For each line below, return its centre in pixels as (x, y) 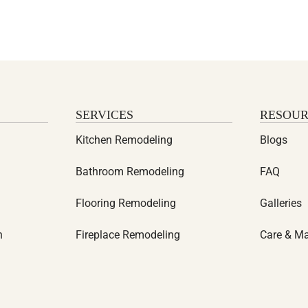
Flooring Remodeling (125, 203)
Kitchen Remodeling (124, 140)
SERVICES (104, 115)
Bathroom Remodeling (130, 172)
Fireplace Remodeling (128, 235)
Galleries (281, 203)
